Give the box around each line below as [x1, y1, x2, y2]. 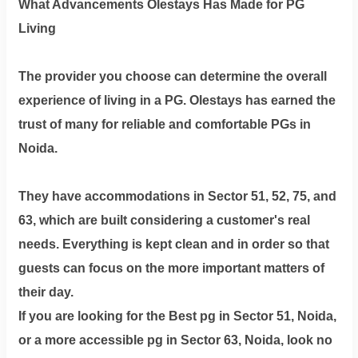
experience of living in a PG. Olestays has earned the [18, 93, 336, 107]
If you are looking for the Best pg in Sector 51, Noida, [18, 308, 336, 323]
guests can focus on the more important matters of [18, 261, 324, 275]
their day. [18, 284, 74, 299]
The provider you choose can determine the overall [18, 69, 327, 83]
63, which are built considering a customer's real [18, 213, 310, 227]
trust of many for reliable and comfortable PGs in [18, 117, 311, 131]
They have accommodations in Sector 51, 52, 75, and [18, 189, 336, 203]
